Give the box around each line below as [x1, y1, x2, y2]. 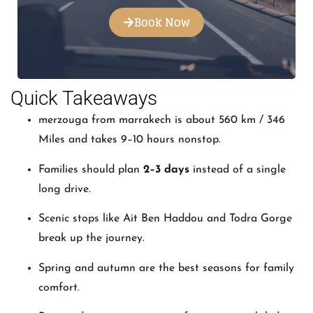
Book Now [134, 13, 190, 33]
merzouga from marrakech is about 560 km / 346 [38, 115, 285, 126]
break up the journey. [38, 233, 145, 245]
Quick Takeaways [10, 87, 157, 110]
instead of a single [189, 163, 286, 175]
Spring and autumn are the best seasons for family [38, 262, 294, 274]
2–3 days [143, 163, 189, 175]
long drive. [38, 183, 91, 195]
